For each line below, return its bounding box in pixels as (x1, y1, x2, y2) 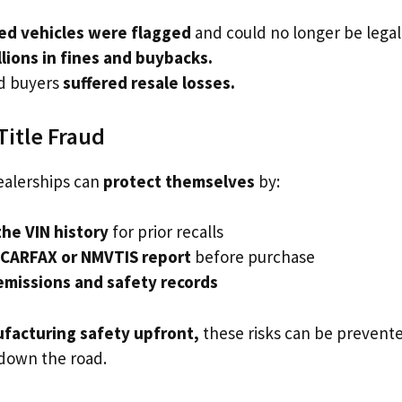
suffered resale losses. (63, 72, 235, 93)
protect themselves (103, 170, 255, 192)
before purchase (191, 246, 315, 267)
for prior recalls (109, 221, 223, 242)
